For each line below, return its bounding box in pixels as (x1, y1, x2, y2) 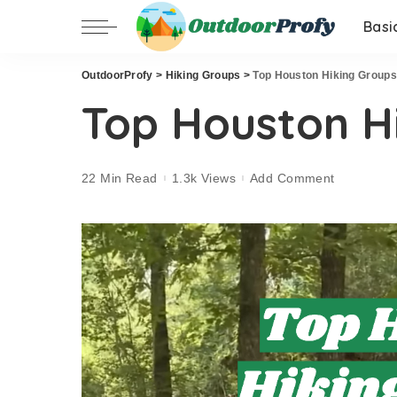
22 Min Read (82, 170, 158, 185)
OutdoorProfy (82, 69, 153, 82)
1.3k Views (171, 170, 237, 185)
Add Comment (250, 170, 335, 185)
